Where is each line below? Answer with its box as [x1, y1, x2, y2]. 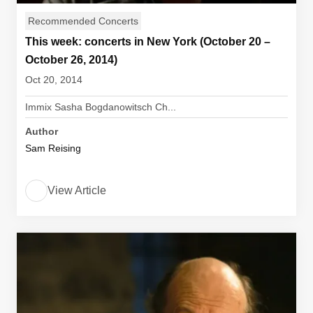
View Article [48, 184, 106, 196]
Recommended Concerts [28, 15, 138, 27]
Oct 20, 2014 [25, 74, 82, 85]
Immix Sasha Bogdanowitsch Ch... [25, 101, 176, 112]
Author [25, 126, 58, 137]
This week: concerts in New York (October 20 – [25, 36, 270, 48]
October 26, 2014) [25, 54, 117, 66]
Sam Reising [25, 143, 81, 154]
